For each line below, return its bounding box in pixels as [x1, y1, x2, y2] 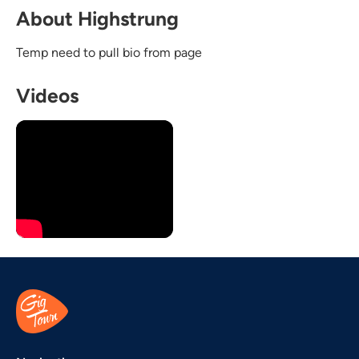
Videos [16, 83, 79, 107]
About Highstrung [16, 6, 179, 30]
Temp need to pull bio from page [16, 44, 202, 60]
